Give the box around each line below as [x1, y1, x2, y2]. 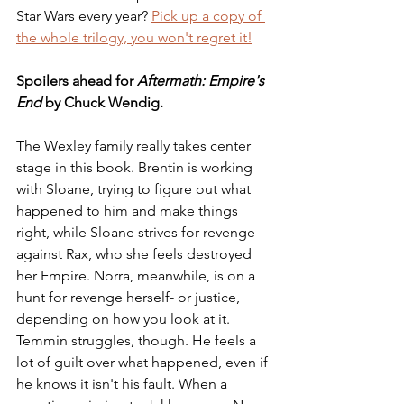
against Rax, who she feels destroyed [16, 245, 255, 262]
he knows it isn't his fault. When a [16, 375, 231, 392]
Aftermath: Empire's [137, 72, 268, 89]
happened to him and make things [16, 202, 242, 219]
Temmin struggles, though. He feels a [16, 332, 260, 349]
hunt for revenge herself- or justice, [16, 289, 243, 306]
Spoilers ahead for [16, 72, 137, 89]
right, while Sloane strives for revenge [16, 224, 259, 241]
